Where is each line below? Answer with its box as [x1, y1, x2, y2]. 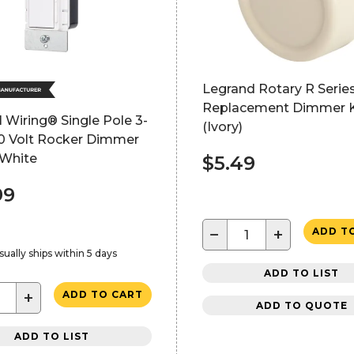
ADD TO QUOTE [255, 299, 348, 311]
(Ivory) [201, 119, 243, 134]
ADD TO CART [62, 288, 143, 300]
